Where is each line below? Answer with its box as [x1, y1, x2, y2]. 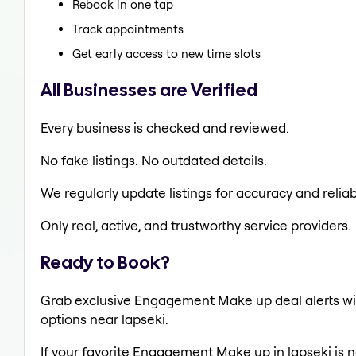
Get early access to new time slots [72, 46, 261, 62]
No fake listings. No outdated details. [41, 151, 267, 168]
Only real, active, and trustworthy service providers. [41, 216, 351, 234]
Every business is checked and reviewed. [41, 118, 289, 136]
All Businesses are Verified [41, 77, 257, 102]
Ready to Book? [41, 250, 170, 275]
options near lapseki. [41, 311, 168, 327]
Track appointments [72, 21, 184, 37]
